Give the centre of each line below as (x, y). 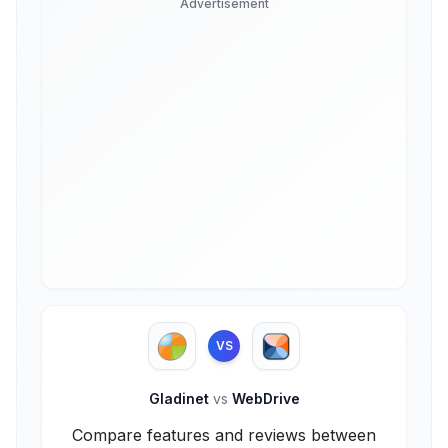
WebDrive (263, 398)
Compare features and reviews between (224, 435)
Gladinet (180, 398)
